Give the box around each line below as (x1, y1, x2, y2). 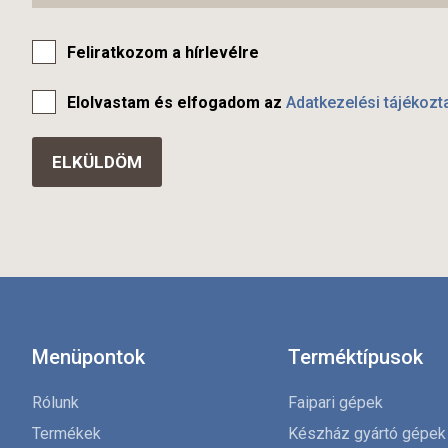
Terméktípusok (288, 345, 423, 370)
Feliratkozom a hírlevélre (67, 43, 259, 63)
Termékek (32, 424, 101, 444)
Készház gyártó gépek (288, 424, 446, 444)
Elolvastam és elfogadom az (67, 93, 286, 113)
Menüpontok (32, 345, 145, 370)
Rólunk (32, 393, 79, 413)
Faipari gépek (288, 393, 383, 413)
